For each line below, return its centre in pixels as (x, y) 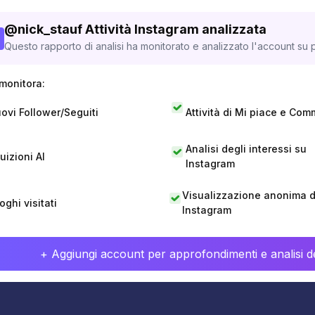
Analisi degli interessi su (246, 149)
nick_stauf (50, 29)
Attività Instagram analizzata (176, 29)
